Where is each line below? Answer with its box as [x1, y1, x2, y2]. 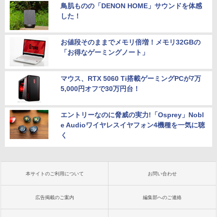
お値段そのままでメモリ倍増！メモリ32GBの [61, 38, 201, 46]
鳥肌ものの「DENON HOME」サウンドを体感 [61, 1, 202, 10]
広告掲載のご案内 [35, 194, 74, 200]
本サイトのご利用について [26, 170, 84, 176]
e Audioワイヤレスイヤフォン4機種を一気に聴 [61, 121, 205, 129]
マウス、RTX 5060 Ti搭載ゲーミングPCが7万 [61, 74, 201, 82]
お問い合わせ [148, 170, 177, 176]
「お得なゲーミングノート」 [61, 48, 149, 56]
